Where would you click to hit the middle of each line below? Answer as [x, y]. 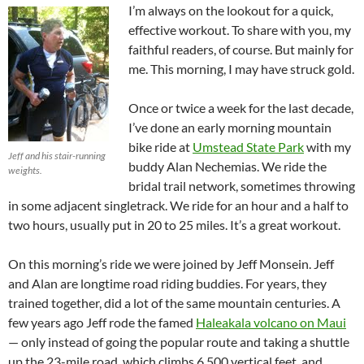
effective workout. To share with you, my [240, 30]
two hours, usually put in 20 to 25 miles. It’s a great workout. [174, 225]
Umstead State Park [248, 147]
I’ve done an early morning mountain [230, 127]
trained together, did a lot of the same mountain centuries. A [174, 303]
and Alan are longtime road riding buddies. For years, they [167, 283]
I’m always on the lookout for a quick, [231, 10]
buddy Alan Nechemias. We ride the [227, 166]
